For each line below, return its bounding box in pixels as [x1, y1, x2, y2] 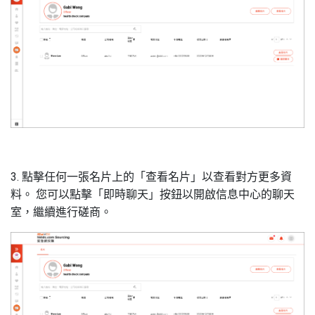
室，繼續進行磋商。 [11, 205, 112, 219]
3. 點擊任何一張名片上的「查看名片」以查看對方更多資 [11, 170, 292, 184]
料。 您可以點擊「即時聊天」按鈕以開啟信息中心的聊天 [11, 188, 295, 202]
